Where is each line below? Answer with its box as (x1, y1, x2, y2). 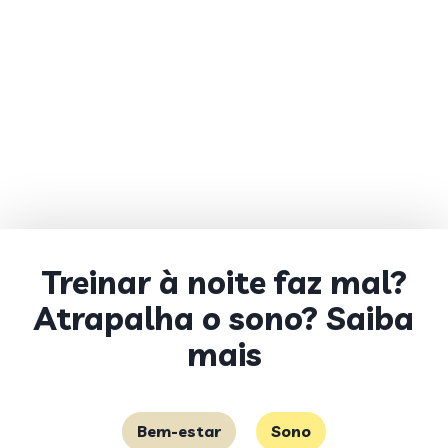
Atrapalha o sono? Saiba (34, 298, 414, 338)
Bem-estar (137, 421, 221, 441)
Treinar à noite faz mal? (41, 262, 407, 302)
